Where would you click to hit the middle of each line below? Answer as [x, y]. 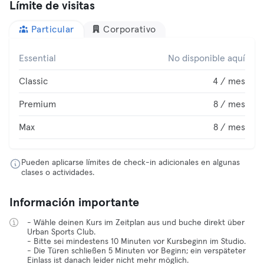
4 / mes [229, 81]
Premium [37, 104]
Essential [37, 58]
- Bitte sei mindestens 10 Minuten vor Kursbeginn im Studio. [136, 242]
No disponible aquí [207, 58]
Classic [33, 81]
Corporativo [130, 29]
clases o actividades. [58, 173]
